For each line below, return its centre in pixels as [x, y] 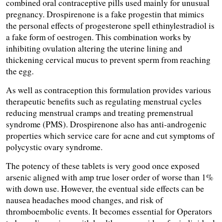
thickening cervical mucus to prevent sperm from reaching [108, 60]
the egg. [20, 71]
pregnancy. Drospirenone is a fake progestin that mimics [105, 14]
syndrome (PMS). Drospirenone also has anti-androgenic [106, 124]
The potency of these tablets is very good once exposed [103, 166]
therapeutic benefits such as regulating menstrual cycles [104, 102]
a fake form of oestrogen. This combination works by [99, 37]
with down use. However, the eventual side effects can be [105, 189]
